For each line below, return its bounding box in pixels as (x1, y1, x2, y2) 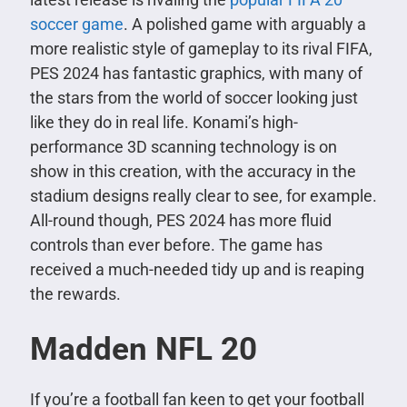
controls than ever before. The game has (29, 234, 323, 254)
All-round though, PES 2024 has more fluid (29, 210, 332, 230)
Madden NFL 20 (29, 330, 257, 368)
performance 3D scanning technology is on (29, 136, 337, 156)
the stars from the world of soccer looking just (29, 87, 358, 107)
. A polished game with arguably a (123, 14, 366, 34)
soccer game (29, 14, 124, 34)
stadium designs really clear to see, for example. (29, 185, 377, 205)
